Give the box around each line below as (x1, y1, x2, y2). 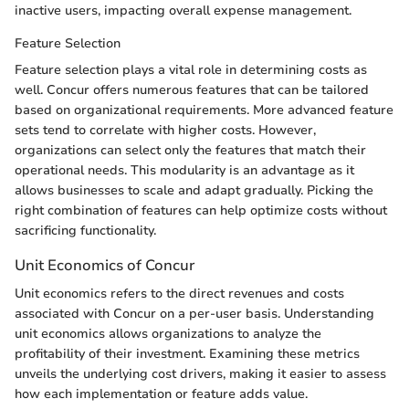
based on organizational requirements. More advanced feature (15, 101, 393, 119)
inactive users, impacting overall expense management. (15, 2, 351, 19)
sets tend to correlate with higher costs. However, (15, 121, 316, 139)
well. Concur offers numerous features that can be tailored (15, 81, 369, 99)
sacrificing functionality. (15, 222, 156, 239)
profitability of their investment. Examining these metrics (15, 345, 360, 363)
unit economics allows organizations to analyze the (15, 325, 321, 343)
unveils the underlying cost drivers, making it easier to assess (15, 365, 386, 383)
